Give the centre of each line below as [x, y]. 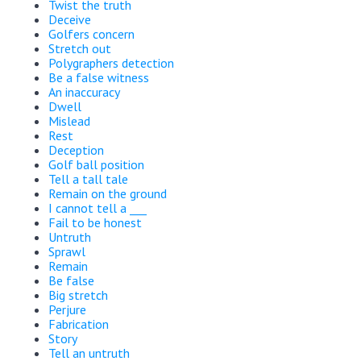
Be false [71, 280]
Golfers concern [91, 33]
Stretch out [80, 48]
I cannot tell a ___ [98, 207]
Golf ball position [96, 164]
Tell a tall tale [88, 178]
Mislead [69, 120]
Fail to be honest [95, 222]
